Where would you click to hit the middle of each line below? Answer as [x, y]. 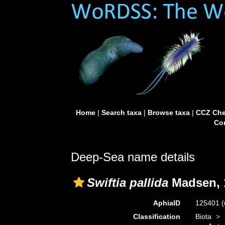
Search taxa [121, 113]
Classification [156, 216]
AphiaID [166, 203]
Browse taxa [168, 113]
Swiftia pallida [128, 183]
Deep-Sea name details [133, 157]
